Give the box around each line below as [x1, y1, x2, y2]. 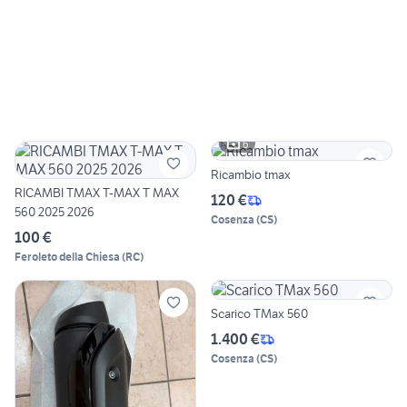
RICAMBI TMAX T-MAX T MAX [15, 184, 179, 202]
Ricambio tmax [211, 166, 291, 184]
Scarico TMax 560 [211, 305, 308, 323]
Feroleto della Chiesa [15, 250, 120, 264]
